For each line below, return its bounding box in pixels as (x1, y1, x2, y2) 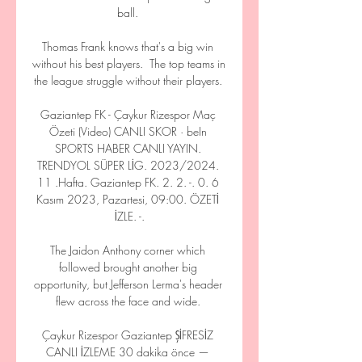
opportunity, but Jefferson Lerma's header (33, 276, 222, 292)
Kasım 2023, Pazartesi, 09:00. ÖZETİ (36, 192, 219, 207)
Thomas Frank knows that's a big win (42, 39, 213, 54)
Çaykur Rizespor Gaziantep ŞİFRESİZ (42, 327, 213, 343)
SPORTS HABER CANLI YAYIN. (54, 141, 201, 156)
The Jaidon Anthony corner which (50, 242, 205, 258)
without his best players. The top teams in (32, 56, 225, 71)
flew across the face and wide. (55, 293, 204, 309)
